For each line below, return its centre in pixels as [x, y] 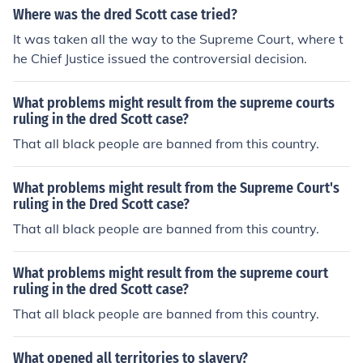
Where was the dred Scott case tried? [125, 15]
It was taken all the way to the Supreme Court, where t [178, 39]
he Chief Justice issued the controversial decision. [160, 58]
